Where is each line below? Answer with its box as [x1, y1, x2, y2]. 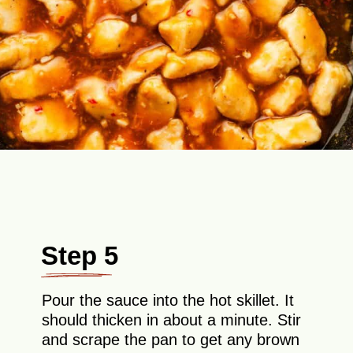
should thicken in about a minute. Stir [42, 311, 302, 329]
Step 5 [41, 240, 119, 270]
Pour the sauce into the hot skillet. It [42, 292, 295, 310]
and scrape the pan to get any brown [42, 331, 300, 349]
